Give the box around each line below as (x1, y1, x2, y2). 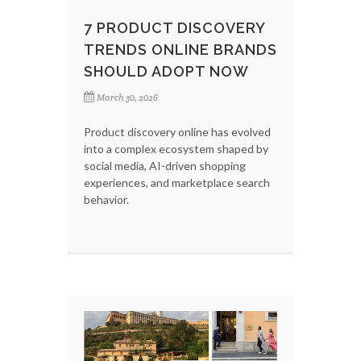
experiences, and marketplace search (84, 175, 270, 189)
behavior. (84, 192, 129, 206)
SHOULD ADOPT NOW (84, 62, 249, 80)
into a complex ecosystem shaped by (84, 141, 268, 156)
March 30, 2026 (97, 91, 158, 103)
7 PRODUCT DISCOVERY (84, 19, 265, 36)
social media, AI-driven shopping (84, 158, 246, 172)
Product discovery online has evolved (84, 124, 271, 139)
